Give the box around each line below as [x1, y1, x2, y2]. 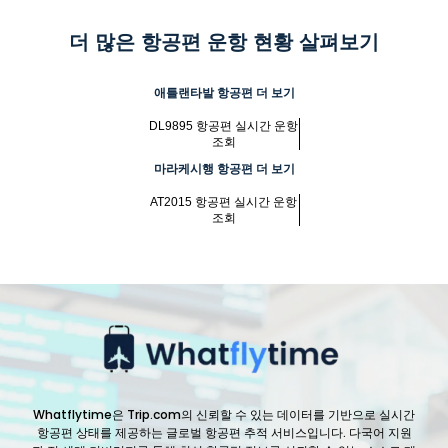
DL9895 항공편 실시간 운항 [149, 119, 298, 134]
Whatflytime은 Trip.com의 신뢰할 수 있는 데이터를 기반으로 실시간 [33, 405, 415, 423]
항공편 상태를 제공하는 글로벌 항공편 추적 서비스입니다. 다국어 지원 [36, 423, 412, 441]
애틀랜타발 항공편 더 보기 [153, 86, 295, 101]
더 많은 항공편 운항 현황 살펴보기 [69, 31, 379, 54]
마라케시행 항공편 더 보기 [153, 162, 295, 177]
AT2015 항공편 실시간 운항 [150, 195, 297, 210]
